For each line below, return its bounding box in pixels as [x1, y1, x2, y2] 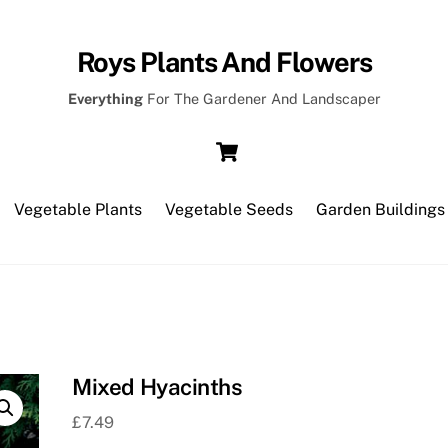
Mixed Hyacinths [72, 373, 243, 400]
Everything [67, 90, 143, 108]
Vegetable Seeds [165, 199, 293, 219]
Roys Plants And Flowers [76, 45, 372, 78]
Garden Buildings [316, 199, 446, 219]
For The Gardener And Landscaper [142, 90, 381, 108]
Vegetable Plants [13, 199, 142, 219]
